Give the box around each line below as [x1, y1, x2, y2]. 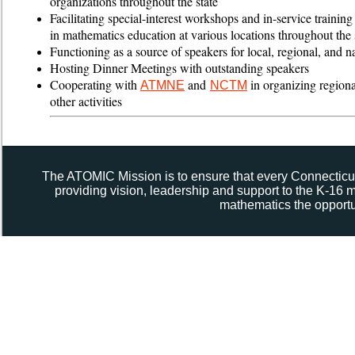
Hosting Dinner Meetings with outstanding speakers [50, 59, 309, 76]
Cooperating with [50, 76, 140, 93]
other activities [50, 93, 122, 109]
